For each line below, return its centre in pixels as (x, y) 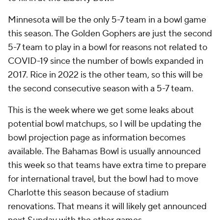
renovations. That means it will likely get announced (107, 206)
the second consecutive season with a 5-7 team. (101, 89)
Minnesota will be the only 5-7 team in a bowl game (107, 20)
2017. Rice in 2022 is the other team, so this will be (105, 75)
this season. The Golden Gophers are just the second (110, 34)
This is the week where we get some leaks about (101, 110)
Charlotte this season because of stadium (88, 193)
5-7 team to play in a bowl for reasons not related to (108, 47)
